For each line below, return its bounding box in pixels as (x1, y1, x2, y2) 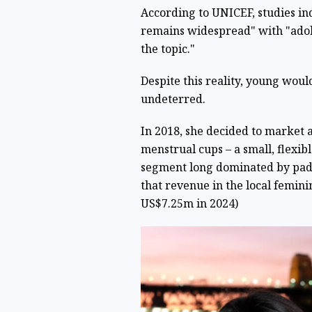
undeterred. (140, 91, 205, 107)
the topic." (140, 41, 195, 56)
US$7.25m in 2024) (140, 196, 238, 211)
